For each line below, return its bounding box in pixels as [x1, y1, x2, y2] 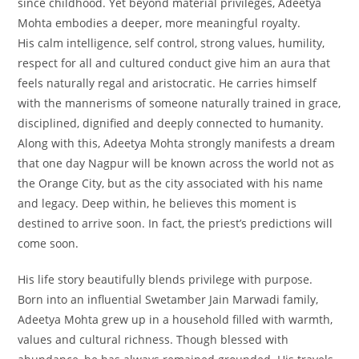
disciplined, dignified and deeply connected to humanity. [18, 115, 325, 131]
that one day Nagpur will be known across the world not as [18, 155, 335, 171]
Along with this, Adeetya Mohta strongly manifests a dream [18, 135, 336, 151]
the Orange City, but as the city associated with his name [18, 175, 324, 191]
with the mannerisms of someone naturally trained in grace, [18, 95, 341, 111]
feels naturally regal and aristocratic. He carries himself [18, 75, 317, 91]
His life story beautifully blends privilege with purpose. [18, 271, 313, 287]
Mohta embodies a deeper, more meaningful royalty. [18, 14, 301, 30]
